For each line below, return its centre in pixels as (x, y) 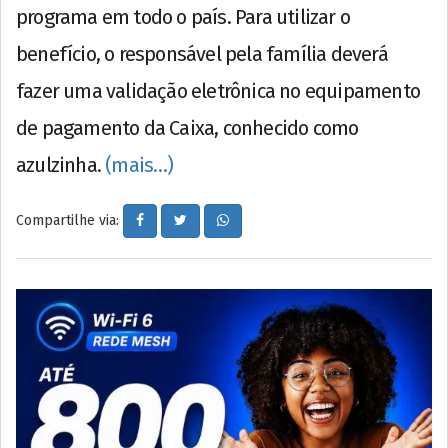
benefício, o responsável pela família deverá (202, 53)
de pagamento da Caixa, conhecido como (187, 127)
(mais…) (139, 164)
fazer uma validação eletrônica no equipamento (218, 90)
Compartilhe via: (69, 220)
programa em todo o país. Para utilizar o (183, 16)
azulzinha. (61, 164)
